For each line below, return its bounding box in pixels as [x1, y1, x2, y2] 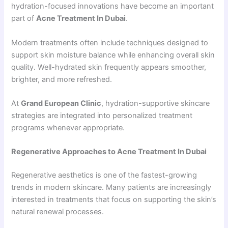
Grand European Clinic [21, 98, 102, 108]
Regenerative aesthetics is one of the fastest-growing [11, 170, 197, 180]
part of [11, 14, 37, 23]
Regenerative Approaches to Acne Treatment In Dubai [11, 147, 207, 157]
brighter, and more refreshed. [11, 74, 112, 84]
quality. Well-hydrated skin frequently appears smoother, [11, 62, 207, 72]
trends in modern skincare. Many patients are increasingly [11, 183, 212, 192]
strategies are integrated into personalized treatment [11, 110, 193, 120]
